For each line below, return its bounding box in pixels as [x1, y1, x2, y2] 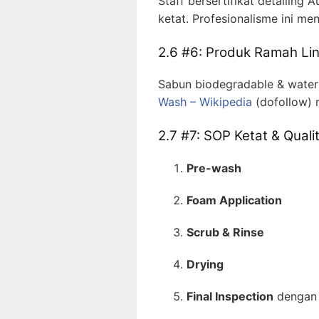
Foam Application [187, 193, 282, 208]
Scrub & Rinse [187, 225, 264, 240]
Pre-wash [187, 161, 241, 176]
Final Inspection [187, 289, 273, 304]
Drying [187, 257, 224, 272]
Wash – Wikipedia [158, 95, 252, 110]
